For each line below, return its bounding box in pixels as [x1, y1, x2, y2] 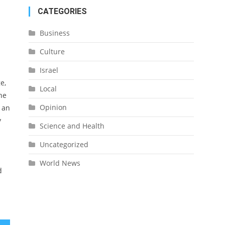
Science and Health [39, 121, 104, 131]
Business [39, 28, 70, 38]
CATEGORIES [37, 7, 87, 16]
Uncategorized [39, 140, 88, 149]
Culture [39, 47, 65, 56]
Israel [39, 65, 58, 75]
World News [39, 158, 80, 168]
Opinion [39, 102, 67, 112]
